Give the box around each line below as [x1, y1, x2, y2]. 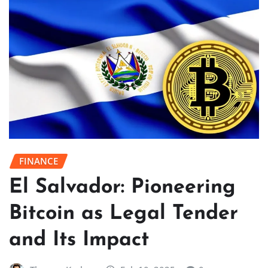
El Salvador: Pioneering [9, 176, 236, 198]
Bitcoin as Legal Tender [9, 203, 238, 224]
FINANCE [19, 155, 58, 167]
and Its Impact [9, 229, 149, 251]
